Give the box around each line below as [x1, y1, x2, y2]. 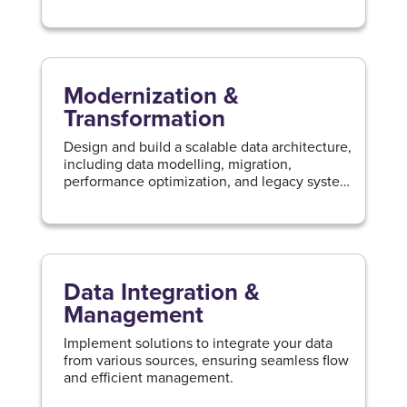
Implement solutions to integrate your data [63, 333, 333, 352]
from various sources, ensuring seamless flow [63, 350, 349, 370]
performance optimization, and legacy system [63, 171, 352, 191]
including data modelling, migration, [63, 154, 292, 174]
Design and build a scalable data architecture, [63, 136, 352, 156]
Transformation [63, 101, 225, 135]
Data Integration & [63, 274, 260, 309]
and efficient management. [63, 367, 233, 387]
